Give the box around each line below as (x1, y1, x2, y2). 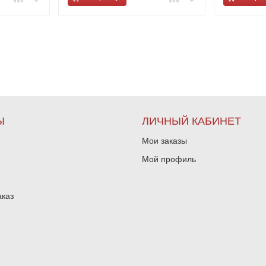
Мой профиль (142, 154, 196, 164)
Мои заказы (142, 136, 187, 145)
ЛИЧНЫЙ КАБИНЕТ (142, 115, 241, 127)
